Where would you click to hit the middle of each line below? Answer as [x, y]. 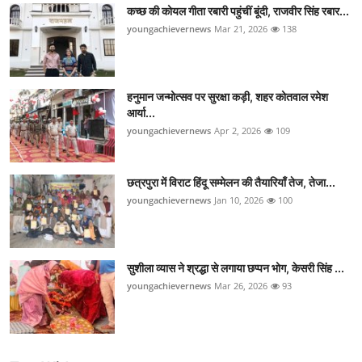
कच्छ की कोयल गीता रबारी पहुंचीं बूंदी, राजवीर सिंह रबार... [238, 11]
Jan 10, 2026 [239, 200]
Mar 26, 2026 [241, 286]
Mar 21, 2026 [241, 29]
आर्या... [141, 113]
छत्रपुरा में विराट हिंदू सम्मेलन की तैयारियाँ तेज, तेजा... [231, 183]
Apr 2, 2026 [238, 131]
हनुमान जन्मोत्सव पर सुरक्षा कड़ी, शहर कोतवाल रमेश [227, 97]
